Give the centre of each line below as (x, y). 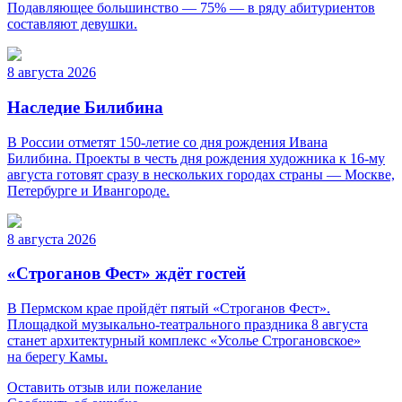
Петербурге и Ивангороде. (88, 190)
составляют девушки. (72, 24)
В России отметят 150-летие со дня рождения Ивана (167, 142)
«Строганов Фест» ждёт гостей (127, 274)
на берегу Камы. (57, 356)
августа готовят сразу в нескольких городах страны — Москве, (201, 174)
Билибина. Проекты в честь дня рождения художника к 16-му (196, 158)
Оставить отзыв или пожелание (105, 387)
